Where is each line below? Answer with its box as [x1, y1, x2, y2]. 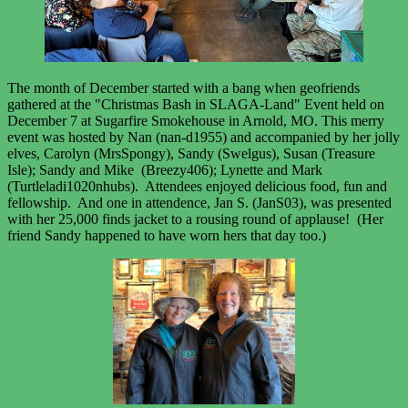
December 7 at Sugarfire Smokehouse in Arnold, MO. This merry [7, 113, 384, 129]
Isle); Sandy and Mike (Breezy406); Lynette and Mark [7, 162, 322, 178]
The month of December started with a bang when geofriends [7, 80, 360, 97]
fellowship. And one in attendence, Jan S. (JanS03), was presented [7, 195, 392, 211]
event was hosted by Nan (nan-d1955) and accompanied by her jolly [7, 129, 400, 146]
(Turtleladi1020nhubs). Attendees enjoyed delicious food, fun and [7, 178, 387, 195]
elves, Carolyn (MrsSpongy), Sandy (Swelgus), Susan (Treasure [7, 146, 375, 162]
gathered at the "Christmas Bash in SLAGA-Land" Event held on [7, 97, 384, 113]
